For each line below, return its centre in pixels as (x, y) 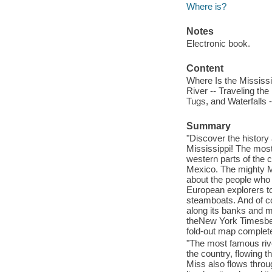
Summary (208, 126)
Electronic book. (218, 43)
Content (205, 69)
